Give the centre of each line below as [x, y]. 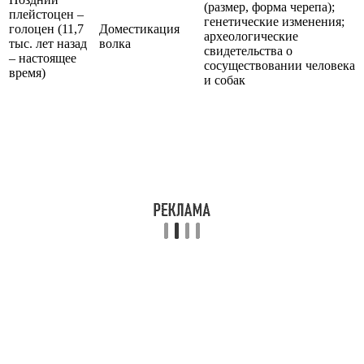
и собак [225, 80]
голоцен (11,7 [46, 29]
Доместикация [139, 29]
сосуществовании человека [279, 66]
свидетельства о [248, 51]
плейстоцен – [46, 15]
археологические [251, 37]
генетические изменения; [274, 22]
